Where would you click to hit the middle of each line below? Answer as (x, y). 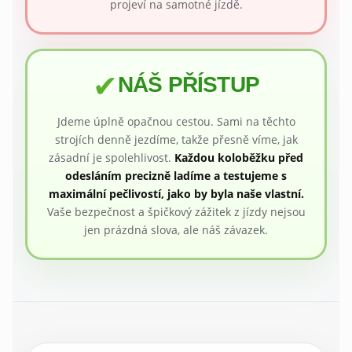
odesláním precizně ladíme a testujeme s (176, 175)
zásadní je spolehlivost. (112, 157)
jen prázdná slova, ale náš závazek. (176, 229)
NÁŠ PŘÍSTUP (189, 84)
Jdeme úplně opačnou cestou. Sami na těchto (176, 121)
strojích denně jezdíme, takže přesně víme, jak (176, 139)
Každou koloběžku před (239, 157)
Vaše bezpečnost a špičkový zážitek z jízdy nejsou (176, 211)
